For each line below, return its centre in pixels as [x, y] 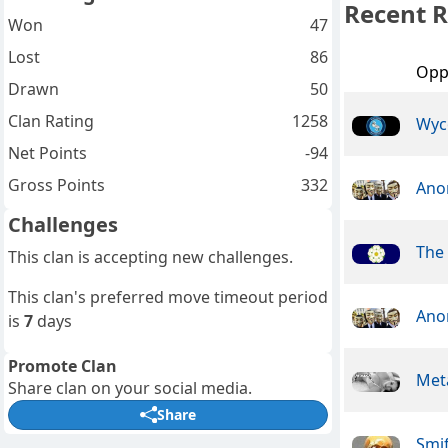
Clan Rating [51, 120]
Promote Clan [62, 365]
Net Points [47, 152]
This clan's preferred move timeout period [168, 296]
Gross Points [56, 184]
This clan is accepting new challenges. [150, 256]
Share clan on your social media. [130, 387]
